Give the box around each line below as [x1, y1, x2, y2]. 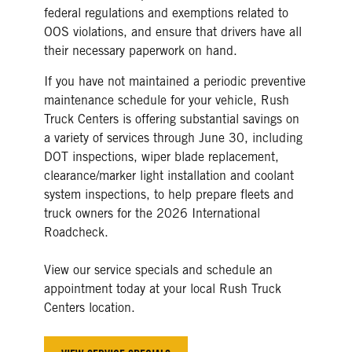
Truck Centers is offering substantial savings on [44, 111, 299, 126]
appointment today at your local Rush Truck [44, 280, 281, 296]
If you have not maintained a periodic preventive [44, 73, 306, 89]
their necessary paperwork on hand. [44, 42, 237, 58]
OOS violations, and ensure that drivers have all [44, 24, 302, 39]
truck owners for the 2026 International [44, 205, 260, 221]
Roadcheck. [44, 224, 108, 240]
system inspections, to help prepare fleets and [44, 186, 294, 202]
